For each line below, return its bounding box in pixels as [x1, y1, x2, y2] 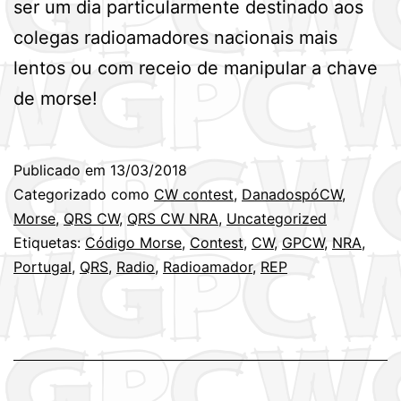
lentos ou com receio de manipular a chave [13, 56, 378, 79]
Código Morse [85, 233, 182, 252]
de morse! [13, 87, 98, 109]
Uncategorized [226, 209, 327, 227]
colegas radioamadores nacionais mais [13, 26, 337, 48]
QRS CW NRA [127, 209, 218, 227]
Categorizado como [13, 184, 154, 203]
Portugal [13, 257, 72, 276]
